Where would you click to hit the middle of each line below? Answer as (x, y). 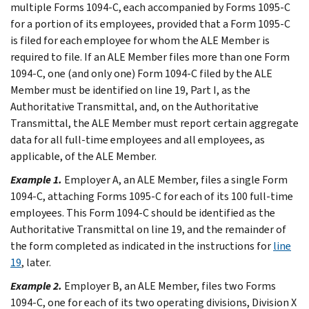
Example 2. (36, 286)
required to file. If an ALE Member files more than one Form (150, 57)
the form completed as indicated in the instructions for (142, 246)
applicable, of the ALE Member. (83, 156)
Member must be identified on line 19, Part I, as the (130, 90)
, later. (36, 262)
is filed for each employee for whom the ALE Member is (140, 40)
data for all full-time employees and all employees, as (138, 139)
